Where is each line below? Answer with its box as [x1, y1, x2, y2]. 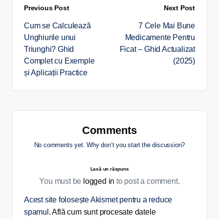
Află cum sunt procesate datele [52, 207, 156, 216]
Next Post [163, 4, 195, 12]
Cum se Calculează [24, 22, 91, 30]
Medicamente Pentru [125, 33, 195, 42]
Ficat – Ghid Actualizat [119, 45, 195, 54]
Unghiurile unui [24, 33, 76, 42]
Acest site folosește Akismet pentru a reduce [24, 195, 173, 204]
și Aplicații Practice [24, 68, 88, 77]
